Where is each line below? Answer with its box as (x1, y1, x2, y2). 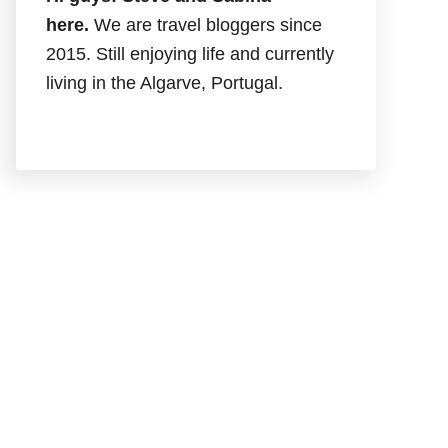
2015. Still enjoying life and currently (46, 43, 334, 64)
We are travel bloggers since (94, 14, 322, 35)
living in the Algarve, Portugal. (46, 72, 283, 93)
